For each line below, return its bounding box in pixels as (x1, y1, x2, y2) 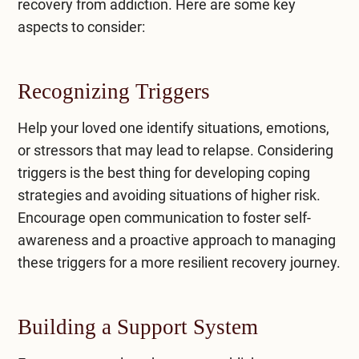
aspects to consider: (17, 18, 145, 35)
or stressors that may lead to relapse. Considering (17, 141, 333, 159)
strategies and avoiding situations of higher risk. (17, 186, 321, 204)
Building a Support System (17, 314, 258, 339)
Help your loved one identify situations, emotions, (17, 119, 329, 136)
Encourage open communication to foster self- (17, 208, 311, 226)
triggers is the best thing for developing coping (17, 163, 310, 181)
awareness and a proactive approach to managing (17, 231, 336, 248)
